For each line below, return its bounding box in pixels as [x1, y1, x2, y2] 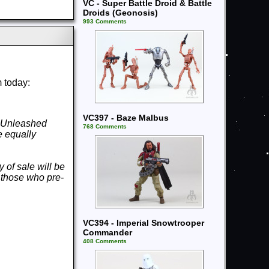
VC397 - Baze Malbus [83, 113, 169, 122]
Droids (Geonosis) [83, 8, 158, 17]
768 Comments [83, 123, 127, 130]
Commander [83, 228, 132, 237]
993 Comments [83, 18, 127, 25]
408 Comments [83, 238, 127, 244]
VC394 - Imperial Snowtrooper [83, 218, 204, 228]
